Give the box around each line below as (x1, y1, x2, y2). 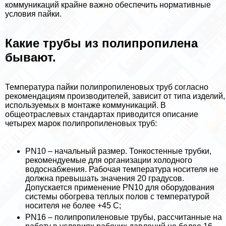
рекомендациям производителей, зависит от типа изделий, (5, 92, 225, 101)
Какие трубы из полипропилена (5, 36, 198, 50)
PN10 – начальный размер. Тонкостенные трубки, (25, 147, 211, 156)
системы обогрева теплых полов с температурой (25, 192, 209, 201)
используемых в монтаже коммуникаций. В (5, 101, 166, 110)
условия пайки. (5, 9, 62, 18)
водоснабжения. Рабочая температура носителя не (25, 165, 218, 174)
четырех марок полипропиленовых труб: (5, 119, 157, 128)
